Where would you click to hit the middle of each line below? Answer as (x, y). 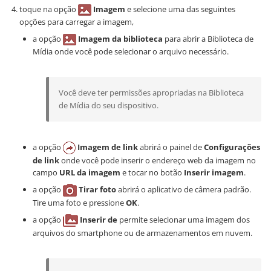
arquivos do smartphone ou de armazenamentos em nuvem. (142, 233)
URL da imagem (90, 172)
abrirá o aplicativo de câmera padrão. (184, 189)
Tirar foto (97, 189)
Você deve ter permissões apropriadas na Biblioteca (151, 92)
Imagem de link (108, 147)
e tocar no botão (152, 172)
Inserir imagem (214, 172)
